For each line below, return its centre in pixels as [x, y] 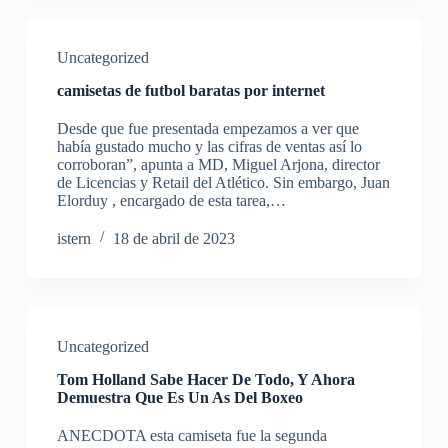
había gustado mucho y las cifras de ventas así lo [209, 146]
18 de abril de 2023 [173, 238]
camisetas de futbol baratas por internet [190, 90]
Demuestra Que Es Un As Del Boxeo [179, 397]
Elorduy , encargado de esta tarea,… [171, 200]
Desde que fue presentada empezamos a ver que [207, 128]
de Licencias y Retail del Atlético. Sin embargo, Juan [223, 182]
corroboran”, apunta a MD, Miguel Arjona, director [218, 164]
